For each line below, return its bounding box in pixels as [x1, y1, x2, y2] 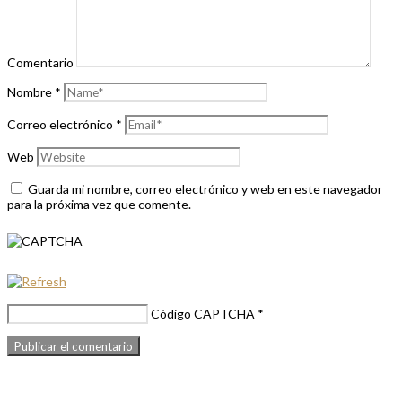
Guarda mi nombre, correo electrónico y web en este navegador [28, 181, 382, 197]
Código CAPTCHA [151, 306, 255, 322]
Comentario [7, 55, 74, 71]
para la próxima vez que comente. [7, 197, 191, 213]
